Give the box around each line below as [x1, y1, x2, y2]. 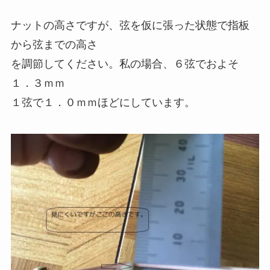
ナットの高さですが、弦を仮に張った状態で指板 [10, 19, 250, 31]
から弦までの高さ [10, 38, 98, 51]
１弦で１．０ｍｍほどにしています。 [10, 96, 195, 108]
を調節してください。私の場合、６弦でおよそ [10, 57, 239, 70]
